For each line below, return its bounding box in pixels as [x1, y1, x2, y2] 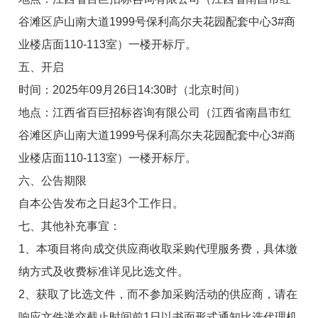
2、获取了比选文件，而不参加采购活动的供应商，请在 [18, 287, 298, 300]
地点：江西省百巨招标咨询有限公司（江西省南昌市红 [18, 106, 292, 119]
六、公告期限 [18, 174, 87, 187]
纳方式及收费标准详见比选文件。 [18, 265, 190, 278]
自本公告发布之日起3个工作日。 [18, 197, 185, 209]
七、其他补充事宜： [18, 219, 121, 232]
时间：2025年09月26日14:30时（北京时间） [18, 83, 246, 96]
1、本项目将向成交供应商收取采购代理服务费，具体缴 [18, 242, 298, 255]
